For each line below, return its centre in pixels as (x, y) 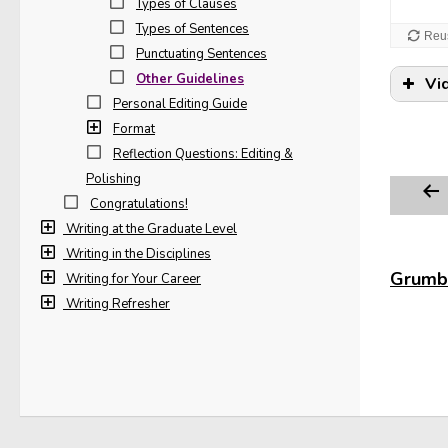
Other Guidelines (190, 79)
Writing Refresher (118, 304)
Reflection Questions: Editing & (203, 154)
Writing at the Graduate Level (151, 229)
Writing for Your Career (133, 279)
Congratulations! (139, 204)
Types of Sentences (192, 29)
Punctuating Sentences (201, 54)
